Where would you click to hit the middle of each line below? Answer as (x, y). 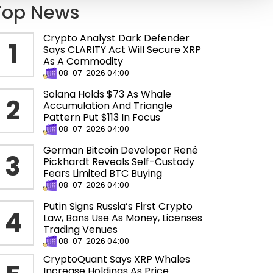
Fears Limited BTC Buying (103, 174)
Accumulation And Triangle (108, 106)
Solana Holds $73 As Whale (107, 94)
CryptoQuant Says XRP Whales (117, 260)
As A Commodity (83, 62)
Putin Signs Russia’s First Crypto (118, 207)
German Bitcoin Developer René (121, 151)
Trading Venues (80, 230)
